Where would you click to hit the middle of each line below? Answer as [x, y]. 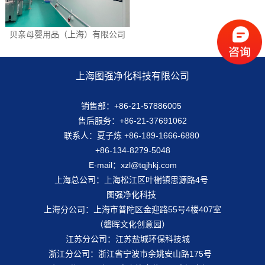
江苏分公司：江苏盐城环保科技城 [132, 239]
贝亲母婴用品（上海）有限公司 [68, 34]
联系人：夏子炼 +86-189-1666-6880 [132, 135]
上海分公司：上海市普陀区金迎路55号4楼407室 [132, 209]
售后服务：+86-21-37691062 [132, 120]
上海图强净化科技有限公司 [132, 76]
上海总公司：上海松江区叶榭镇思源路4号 [132, 180]
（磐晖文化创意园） [132, 224]
